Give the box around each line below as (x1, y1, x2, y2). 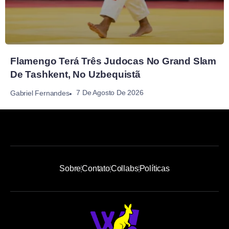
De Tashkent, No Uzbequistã (10, 68, 141, 80)
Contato (82, 164, 110, 173)
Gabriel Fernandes (10, 88, 70, 97)
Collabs (110, 164, 139, 173)
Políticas (139, 164, 170, 173)
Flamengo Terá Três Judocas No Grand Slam (10, 55, 216, 66)
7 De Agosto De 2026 (76, 88, 144, 97)
